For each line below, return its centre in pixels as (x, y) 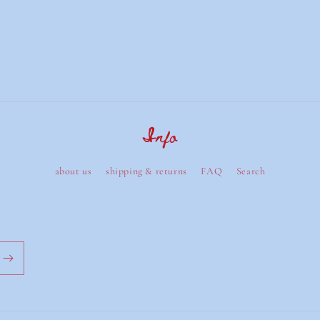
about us (73, 171)
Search (251, 171)
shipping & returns (146, 171)
